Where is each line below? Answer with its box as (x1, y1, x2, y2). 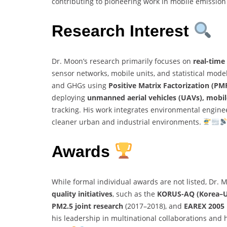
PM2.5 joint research (52, 201, 123, 211)
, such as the (112, 188, 157, 199)
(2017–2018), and (123, 201, 184, 211)
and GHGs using (52, 80, 108, 90)
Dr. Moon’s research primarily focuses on (52, 56, 193, 66)
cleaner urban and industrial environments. (52, 117, 203, 127)
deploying (52, 92, 87, 102)
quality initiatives (52, 188, 112, 199)
